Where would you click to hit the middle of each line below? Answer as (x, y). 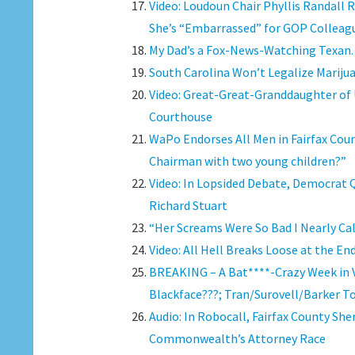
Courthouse (180, 116)
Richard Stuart (188, 205)
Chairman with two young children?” (247, 161)
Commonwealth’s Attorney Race (237, 338)
